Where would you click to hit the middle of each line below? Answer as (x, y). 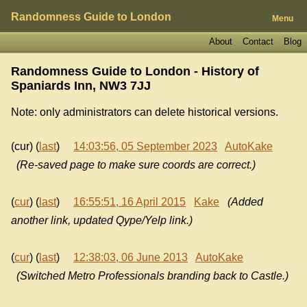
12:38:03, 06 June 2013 (131, 258)
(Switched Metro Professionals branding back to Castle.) (152, 276)
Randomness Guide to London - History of (135, 71)
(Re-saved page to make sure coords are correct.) (136, 165)
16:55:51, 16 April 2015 (130, 202)
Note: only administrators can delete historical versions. (145, 112)
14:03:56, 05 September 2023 (145, 147)
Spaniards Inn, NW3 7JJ (81, 85)
